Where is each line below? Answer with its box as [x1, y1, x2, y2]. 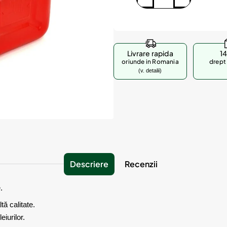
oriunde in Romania [122, 58, 179, 65]
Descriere [69, 159, 108, 169]
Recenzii [124, 159, 158, 169]
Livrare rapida [127, 49, 173, 58]
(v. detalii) [138, 67, 162, 73]
